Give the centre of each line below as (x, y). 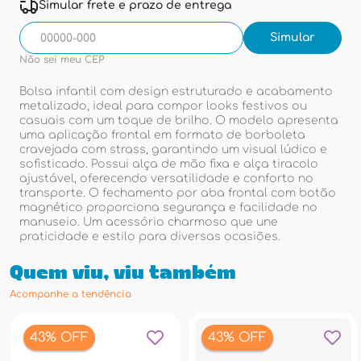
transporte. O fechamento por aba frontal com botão (178, 193)
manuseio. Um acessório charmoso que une (149, 222)
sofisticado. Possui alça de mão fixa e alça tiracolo (169, 164)
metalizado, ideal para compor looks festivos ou (163, 106)
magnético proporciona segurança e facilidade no (168, 207)
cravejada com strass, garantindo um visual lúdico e (173, 149)
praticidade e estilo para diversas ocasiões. (150, 237)
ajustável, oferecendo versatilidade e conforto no (166, 178)
